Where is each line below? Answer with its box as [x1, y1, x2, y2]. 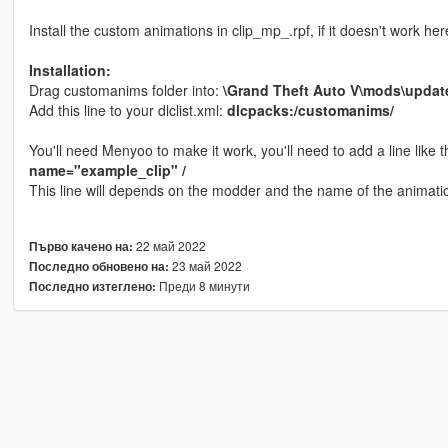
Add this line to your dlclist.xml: [28, 100, 227, 121]
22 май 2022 [132, 237, 206, 255]
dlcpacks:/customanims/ [226, 100, 394, 121]
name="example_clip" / [28, 160, 186, 181]
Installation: [28, 60, 111, 81]
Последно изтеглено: [28, 278, 156, 296]
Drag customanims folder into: [28, 80, 223, 101]
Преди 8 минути [155, 277, 250, 295]
